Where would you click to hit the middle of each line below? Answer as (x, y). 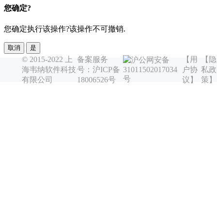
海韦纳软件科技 (49, 69)
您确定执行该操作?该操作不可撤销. (65, 29)
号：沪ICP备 (99, 69)
